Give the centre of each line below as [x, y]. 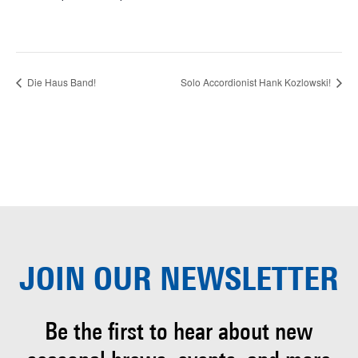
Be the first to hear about [157, 333]
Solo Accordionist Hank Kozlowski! [257, 82]
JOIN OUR [86, 282]
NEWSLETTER [245, 282]
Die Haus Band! [60, 82]
